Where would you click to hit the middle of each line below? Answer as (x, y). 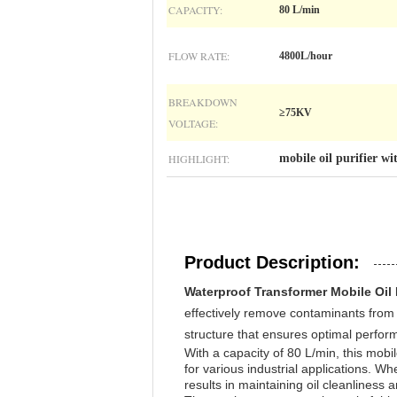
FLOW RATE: (199, 56)
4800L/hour (306, 56)
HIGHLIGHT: (199, 159)
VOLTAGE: (193, 123)
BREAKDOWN (203, 102)
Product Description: (272, 262)
